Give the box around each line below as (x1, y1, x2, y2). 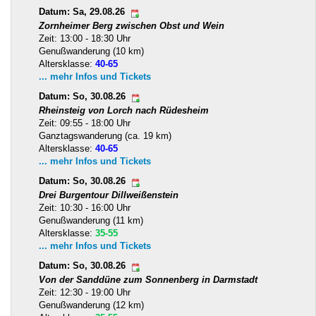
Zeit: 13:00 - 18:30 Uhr (39, 33, 130, 44)
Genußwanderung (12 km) (39, 300, 144, 311)
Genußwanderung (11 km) (39, 215, 143, 226)
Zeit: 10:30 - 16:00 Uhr (39, 202, 130, 214)
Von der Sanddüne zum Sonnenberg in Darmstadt (39, 274, 257, 286)
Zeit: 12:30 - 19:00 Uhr (39, 287, 130, 298)
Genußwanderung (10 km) (39, 46, 144, 57)
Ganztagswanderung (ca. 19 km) (39, 130, 171, 142)
